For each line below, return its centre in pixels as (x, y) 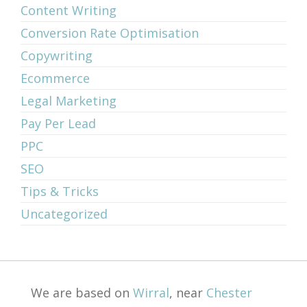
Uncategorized (64, 214)
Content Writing (69, 11)
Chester (229, 293)
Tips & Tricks (60, 192)
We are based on (82, 293)
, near (187, 293)
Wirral (151, 293)
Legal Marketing (69, 101)
